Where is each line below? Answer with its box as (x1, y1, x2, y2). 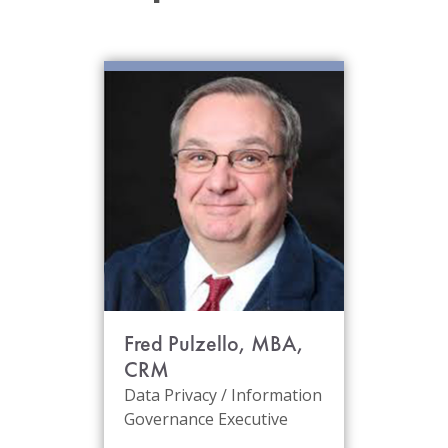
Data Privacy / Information (124, 384, 322, 406)
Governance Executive (124, 408, 288, 430)
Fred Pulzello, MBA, (124, 329, 304, 358)
